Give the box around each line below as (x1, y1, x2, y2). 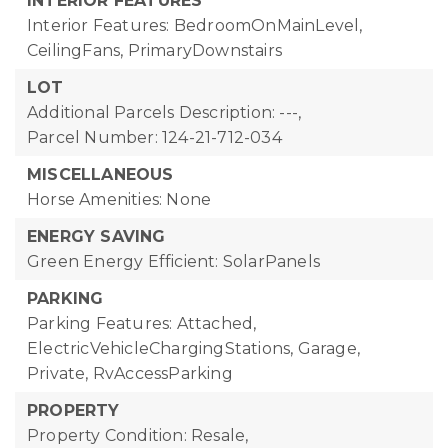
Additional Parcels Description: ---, (27, 103, 302, 122)
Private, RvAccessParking (27, 364, 233, 383)
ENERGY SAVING (27, 227, 166, 246)
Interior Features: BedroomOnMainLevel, (27, 16, 363, 35)
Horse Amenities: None (27, 190, 212, 209)
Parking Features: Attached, (27, 314, 257, 333)
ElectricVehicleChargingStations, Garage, (27, 339, 361, 358)
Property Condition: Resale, (27, 426, 249, 445)
